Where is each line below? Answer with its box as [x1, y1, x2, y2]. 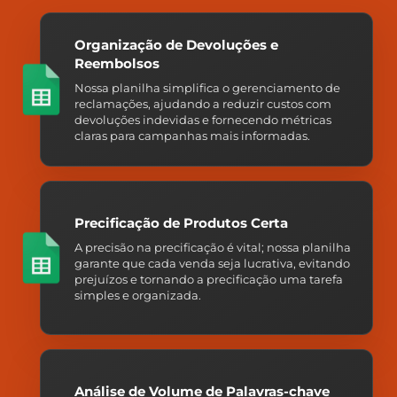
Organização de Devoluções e [74, 36, 278, 54]
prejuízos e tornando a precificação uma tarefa [74, 271, 343, 286]
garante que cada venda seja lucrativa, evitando [74, 255, 350, 270]
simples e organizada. [74, 287, 201, 302]
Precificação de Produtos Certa [74, 214, 288, 231]
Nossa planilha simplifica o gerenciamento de [74, 81, 340, 96]
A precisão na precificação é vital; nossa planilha [74, 239, 351, 254]
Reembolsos [74, 55, 160, 73]
